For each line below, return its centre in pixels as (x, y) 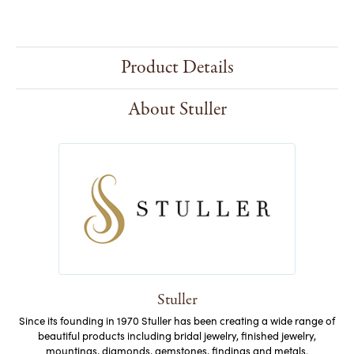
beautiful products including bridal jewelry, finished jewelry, (177, 336)
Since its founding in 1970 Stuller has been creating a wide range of (177, 321)
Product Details (177, 68)
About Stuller (177, 110)
